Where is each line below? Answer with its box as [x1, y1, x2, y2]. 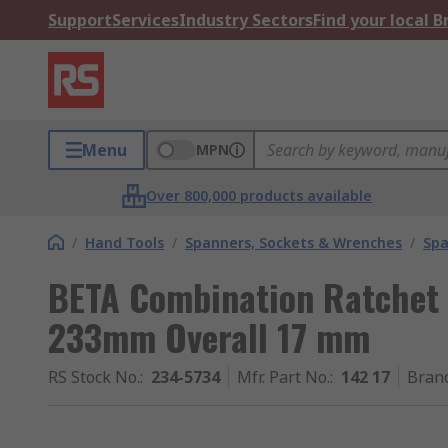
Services [112, 9, 179, 31]
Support [48, 9, 112, 31]
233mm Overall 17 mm [48, 310, 370, 363]
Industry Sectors [179, 9, 313, 31]
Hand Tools [85, 233, 164, 252]
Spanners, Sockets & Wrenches [185, 233, 402, 252]
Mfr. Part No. [237, 366, 330, 388]
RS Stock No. [48, 366, 140, 388]
